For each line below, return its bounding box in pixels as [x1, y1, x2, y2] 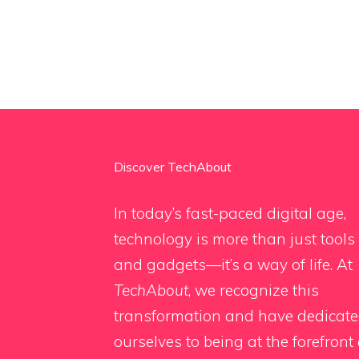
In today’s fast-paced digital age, [114, 204, 346, 224]
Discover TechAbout [114, 159, 232, 175]
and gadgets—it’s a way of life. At [114, 255, 353, 275]
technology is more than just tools [114, 229, 355, 249]
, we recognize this [188, 280, 319, 301]
